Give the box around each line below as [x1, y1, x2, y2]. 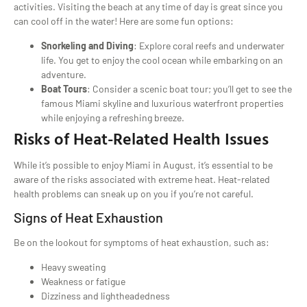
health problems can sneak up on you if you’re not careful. [14, 187, 254, 199]
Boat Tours [41, 82, 87, 95]
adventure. [41, 68, 86, 80]
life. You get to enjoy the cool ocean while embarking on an [41, 53, 283, 66]
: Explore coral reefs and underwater [134, 39, 284, 51]
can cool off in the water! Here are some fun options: [14, 15, 234, 27]
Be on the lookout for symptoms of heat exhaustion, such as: [14, 236, 269, 249]
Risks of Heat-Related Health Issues [14, 125, 269, 151]
